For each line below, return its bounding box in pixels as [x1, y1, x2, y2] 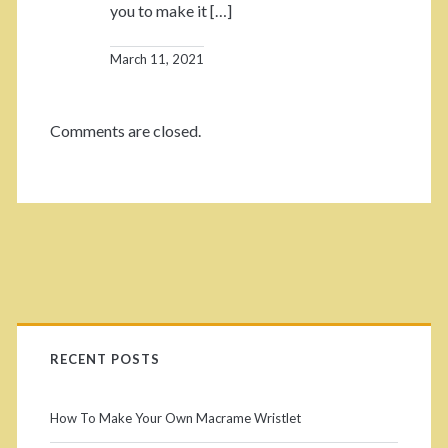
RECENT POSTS [49, 351, 161, 368]
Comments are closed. [49, 121, 201, 141]
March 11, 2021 [109, 51, 204, 68]
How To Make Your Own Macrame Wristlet [49, 410, 301, 427]
